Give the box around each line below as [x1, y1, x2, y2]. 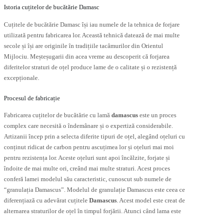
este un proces [138, 111, 176, 119]
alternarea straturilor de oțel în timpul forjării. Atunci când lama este [4, 207, 181, 215]
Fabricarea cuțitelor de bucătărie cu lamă [4, 111, 111, 119]
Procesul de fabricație [4, 94, 60, 102]
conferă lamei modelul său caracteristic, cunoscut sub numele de [4, 175, 171, 183]
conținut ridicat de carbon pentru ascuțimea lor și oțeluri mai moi [4, 143, 174, 151]
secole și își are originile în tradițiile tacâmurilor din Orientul [4, 42, 163, 50]
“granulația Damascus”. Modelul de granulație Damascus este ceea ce [4, 186, 185, 194]
